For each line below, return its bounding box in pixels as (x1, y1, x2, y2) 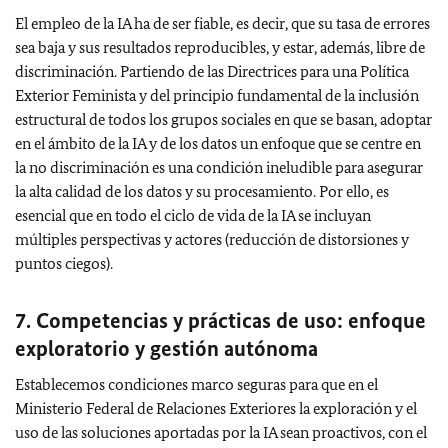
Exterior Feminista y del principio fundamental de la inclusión (15, 85, 419, 105)
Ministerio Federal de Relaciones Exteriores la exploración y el (15, 398, 417, 418)
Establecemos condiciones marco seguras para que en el (15, 374, 378, 394)
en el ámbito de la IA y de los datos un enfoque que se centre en (15, 133, 421, 153)
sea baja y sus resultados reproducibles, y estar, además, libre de (15, 37, 425, 57)
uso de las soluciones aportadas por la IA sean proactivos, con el (15, 422, 427, 442)
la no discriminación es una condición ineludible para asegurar (15, 157, 423, 177)
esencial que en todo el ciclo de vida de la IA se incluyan (15, 205, 371, 225)
